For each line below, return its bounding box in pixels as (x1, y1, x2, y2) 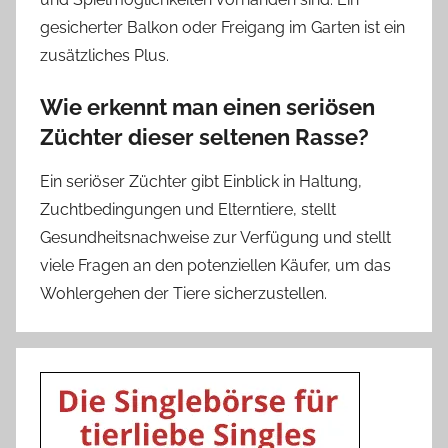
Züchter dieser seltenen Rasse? (40, 123, 369, 150)
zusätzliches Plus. (40, 45, 169, 65)
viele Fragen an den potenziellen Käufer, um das (40, 256, 391, 276)
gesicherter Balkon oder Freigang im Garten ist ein (40, 17, 405, 37)
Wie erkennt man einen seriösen (40, 93, 375, 120)
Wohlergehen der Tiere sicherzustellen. (40, 284, 327, 304)
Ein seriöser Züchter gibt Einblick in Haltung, (40, 172, 362, 192)
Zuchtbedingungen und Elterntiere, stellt (40, 200, 336, 220)
